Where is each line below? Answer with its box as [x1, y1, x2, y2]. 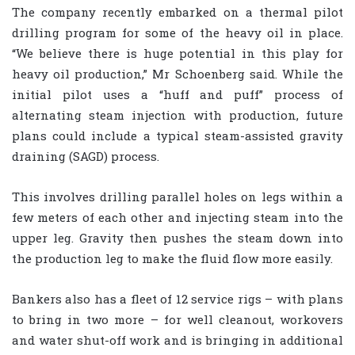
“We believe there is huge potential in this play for [12, 45, 343, 62]
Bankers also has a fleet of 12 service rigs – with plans [12, 291, 343, 307]
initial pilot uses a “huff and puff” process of [12, 86, 343, 103]
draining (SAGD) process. [12, 148, 159, 165]
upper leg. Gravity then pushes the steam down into [12, 230, 343, 246]
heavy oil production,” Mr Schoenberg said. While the [12, 66, 343, 82]
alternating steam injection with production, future [12, 107, 343, 124]
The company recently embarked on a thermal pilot [12, 4, 343, 21]
